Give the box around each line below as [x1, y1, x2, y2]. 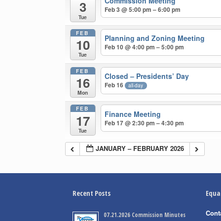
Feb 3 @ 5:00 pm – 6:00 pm [105, 4, 181, 14]
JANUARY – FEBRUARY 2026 [96, 143, 184, 153]
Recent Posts [73, 188, 110, 198]
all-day [128, 81, 144, 89]
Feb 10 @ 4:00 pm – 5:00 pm [105, 42, 184, 52]
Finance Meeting [105, 109, 161, 119]
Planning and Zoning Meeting [105, 33, 205, 43]
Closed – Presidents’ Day [105, 71, 189, 81]
